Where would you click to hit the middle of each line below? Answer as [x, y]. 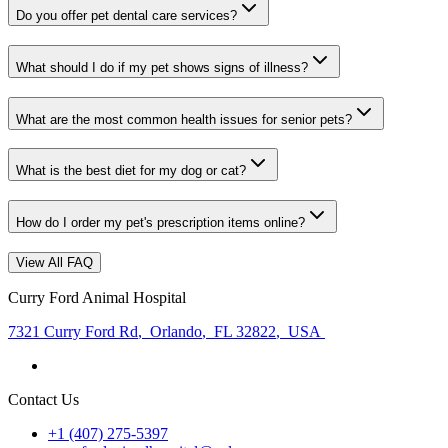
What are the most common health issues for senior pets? [184, 119]
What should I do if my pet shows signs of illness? [162, 68]
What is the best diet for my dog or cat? [131, 171]
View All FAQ [54, 262]
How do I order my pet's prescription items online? [160, 223]
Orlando [174, 331]
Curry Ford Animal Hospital [97, 297]
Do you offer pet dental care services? [126, 16]
